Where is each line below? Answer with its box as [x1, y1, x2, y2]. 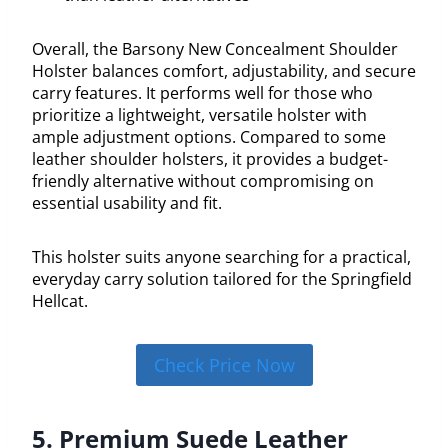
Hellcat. [32, 289, 88, 312]
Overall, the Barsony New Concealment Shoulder [32, 37, 398, 60]
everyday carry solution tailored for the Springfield [32, 267, 412, 290]
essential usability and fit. [32, 191, 222, 214]
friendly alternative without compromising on [32, 169, 374, 192]
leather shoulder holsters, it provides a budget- [32, 147, 388, 170]
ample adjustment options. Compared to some [32, 125, 386, 148]
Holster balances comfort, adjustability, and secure [32, 59, 416, 82]
